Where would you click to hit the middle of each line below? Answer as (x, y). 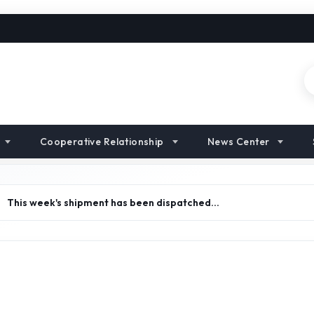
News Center (238, 142)
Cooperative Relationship (102, 142)
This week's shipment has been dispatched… (113, 203)
